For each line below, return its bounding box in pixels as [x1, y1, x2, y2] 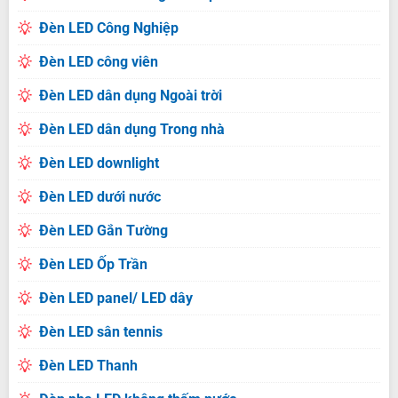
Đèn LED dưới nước [38, 187, 161, 205]
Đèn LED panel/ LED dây [38, 289, 193, 306]
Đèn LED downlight [38, 154, 159, 171]
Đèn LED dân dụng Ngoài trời [38, 86, 222, 104]
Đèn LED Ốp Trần [38, 255, 147, 273]
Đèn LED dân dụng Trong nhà [38, 120, 225, 138]
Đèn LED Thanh [38, 356, 138, 374]
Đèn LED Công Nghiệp [38, 19, 179, 36]
